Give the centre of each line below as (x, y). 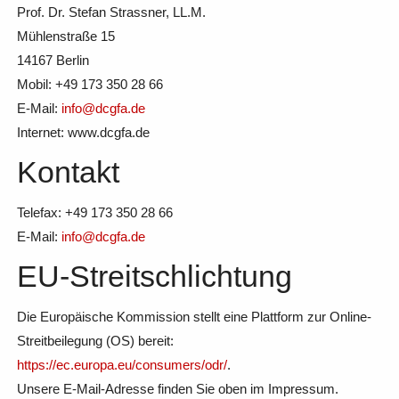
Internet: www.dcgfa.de (83, 132)
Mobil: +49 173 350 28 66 (90, 84)
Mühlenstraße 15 (65, 36)
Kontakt (68, 171)
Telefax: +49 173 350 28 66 (94, 212)
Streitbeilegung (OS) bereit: (95, 340)
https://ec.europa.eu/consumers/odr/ (122, 364)
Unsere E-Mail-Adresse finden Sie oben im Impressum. (177, 388)
